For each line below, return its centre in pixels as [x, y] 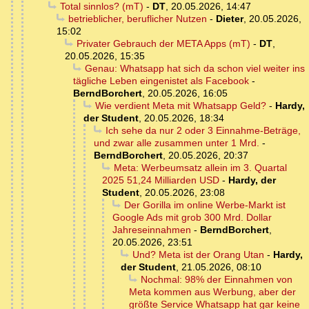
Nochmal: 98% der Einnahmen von [216, 280]
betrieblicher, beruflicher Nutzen [137, 19]
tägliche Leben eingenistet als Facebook [161, 81]
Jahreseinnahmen [152, 230]
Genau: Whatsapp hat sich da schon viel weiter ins [195, 69]
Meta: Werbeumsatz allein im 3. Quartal [200, 168]
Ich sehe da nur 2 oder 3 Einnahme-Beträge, [203, 131]
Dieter [229, 19]
